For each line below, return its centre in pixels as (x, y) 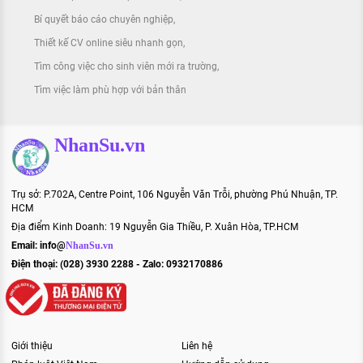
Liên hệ (197, 346)
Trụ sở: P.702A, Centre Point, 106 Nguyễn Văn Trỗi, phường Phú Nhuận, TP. (175, 194)
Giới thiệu (32, 346)
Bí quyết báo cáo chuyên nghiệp (104, 19)
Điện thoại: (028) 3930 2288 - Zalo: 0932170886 (117, 264)
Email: (26, 245)
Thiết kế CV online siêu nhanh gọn (109, 43)
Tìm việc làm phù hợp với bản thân (110, 90)
